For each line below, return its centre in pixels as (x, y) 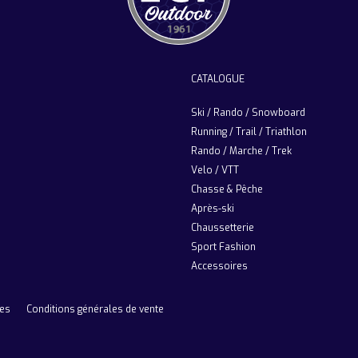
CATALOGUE (218, 79)
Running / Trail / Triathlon (249, 132)
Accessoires (219, 266)
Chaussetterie (223, 228)
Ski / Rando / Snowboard (248, 113)
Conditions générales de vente (95, 309)
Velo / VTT (215, 170)
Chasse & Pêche (227, 189)
